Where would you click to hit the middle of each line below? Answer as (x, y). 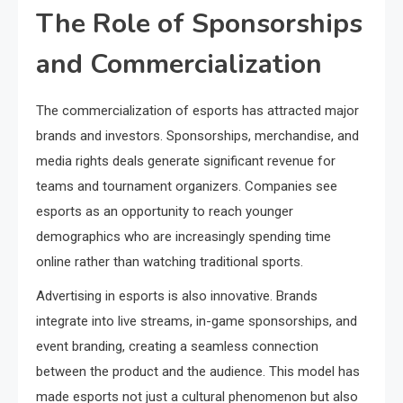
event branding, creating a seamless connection (177, 346)
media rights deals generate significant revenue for (186, 161)
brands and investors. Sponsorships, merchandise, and (197, 136)
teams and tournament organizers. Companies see (187, 186)
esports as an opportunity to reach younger (165, 211)
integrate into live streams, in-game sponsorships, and (197, 321)
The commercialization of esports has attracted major (197, 111)
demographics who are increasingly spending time (184, 237)
